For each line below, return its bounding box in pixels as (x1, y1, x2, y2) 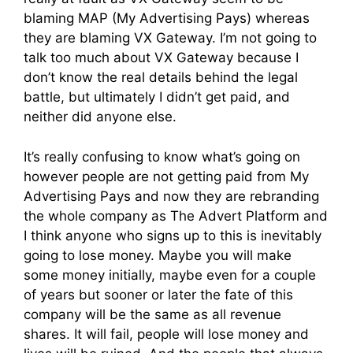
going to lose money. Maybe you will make (24, 247, 292, 263)
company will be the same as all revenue (24, 306, 281, 322)
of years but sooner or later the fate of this (24, 286, 293, 303)
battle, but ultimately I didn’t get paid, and (24, 89, 290, 106)
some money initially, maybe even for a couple (24, 266, 316, 283)
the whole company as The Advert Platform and (24, 207, 328, 224)
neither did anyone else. (24, 109, 176, 125)
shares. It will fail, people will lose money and (24, 325, 309, 342)
